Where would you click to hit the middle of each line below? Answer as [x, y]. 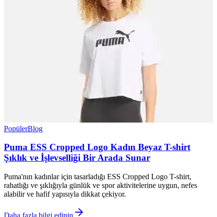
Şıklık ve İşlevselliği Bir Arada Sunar [77, 158]
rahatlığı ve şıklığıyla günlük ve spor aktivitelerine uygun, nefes [101, 186]
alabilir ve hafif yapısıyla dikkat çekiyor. [65, 194]
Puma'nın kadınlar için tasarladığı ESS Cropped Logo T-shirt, [98, 177]
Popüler [16, 128]
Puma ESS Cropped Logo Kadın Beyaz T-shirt [97, 147]
